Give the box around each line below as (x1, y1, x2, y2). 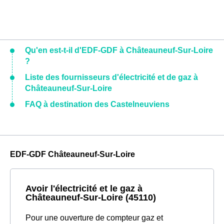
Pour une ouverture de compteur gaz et (25, 213, 163, 222)
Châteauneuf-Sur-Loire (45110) (25, 191, 156, 202)
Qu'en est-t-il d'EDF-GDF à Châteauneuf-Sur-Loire (25, 45, 213, 54)
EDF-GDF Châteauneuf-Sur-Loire (10, 149, 135, 158)
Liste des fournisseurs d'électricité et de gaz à (25, 72, 198, 81)
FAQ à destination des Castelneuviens (25, 99, 169, 108)
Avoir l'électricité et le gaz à (25, 182, 142, 193)
